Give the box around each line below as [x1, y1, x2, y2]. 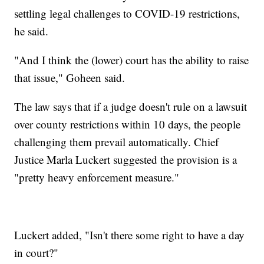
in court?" [14, 245, 59, 260]
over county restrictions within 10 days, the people [14, 117, 241, 132]
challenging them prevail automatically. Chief [14, 134, 219, 150]
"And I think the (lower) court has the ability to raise [14, 52, 249, 68]
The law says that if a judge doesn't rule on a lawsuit [14, 99, 247, 114]
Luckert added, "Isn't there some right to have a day [14, 227, 245, 243]
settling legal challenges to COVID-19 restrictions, [14, 6, 240, 21]
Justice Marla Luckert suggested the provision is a [14, 152, 237, 167]
